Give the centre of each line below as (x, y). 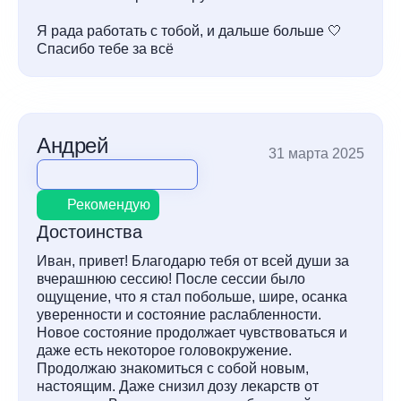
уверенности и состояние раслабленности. (179, 315)
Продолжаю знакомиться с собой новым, (173, 368)
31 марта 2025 (316, 154)
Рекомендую (109, 205)
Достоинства (90, 232)
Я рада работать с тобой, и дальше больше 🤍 (189, 31)
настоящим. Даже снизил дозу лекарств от (178, 386)
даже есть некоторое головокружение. (164, 350)
